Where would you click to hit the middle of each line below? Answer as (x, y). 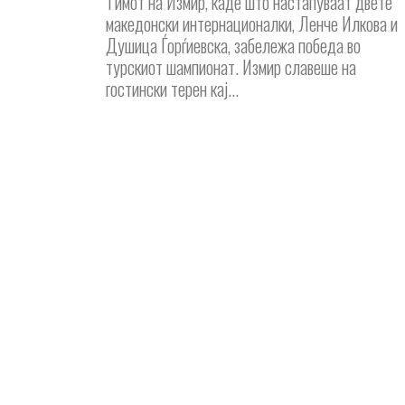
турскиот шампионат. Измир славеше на (231, 66)
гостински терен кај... (172, 88)
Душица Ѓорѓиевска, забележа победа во (233, 45)
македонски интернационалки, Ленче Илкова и (252, 23)
